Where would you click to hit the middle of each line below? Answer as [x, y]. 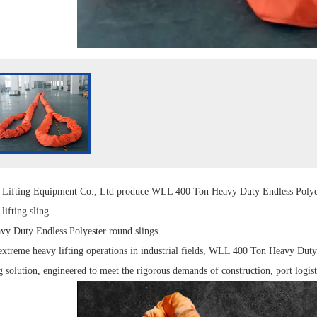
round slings [133, 231]
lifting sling [25, 211]
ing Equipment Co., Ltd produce [85, 191]
